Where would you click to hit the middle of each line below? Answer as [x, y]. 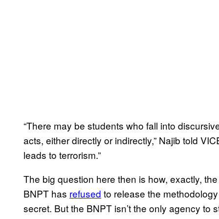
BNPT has [46, 193]
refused [85, 193]
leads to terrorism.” [62, 154]
